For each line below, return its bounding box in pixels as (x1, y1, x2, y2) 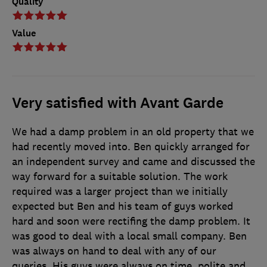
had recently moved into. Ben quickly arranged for (12, 140, 250, 154)
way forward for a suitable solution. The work (12, 170, 228, 184)
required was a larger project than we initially (12, 185, 228, 198)
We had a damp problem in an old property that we (12, 125, 254, 139)
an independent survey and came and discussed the (12, 155, 255, 169)
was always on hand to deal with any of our (12, 244, 216, 258)
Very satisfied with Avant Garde (12, 94, 223, 113)
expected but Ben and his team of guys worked (12, 200, 233, 213)
